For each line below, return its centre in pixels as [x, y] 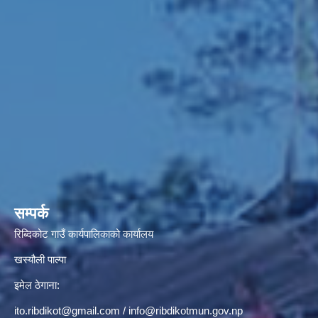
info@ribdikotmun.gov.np [186, 310]
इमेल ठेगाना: [37, 285]
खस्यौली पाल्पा [40, 259]
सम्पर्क [31, 213]
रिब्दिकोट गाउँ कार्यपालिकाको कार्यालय [85, 234]
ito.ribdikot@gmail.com [67, 310]
